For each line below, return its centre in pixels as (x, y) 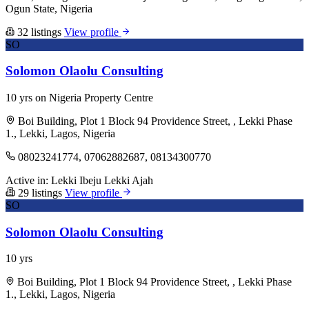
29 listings (40, 192)
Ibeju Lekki (104, 180)
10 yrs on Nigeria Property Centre (79, 97)
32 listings (39, 32)
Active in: (27, 180)
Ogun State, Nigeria (49, 8)
